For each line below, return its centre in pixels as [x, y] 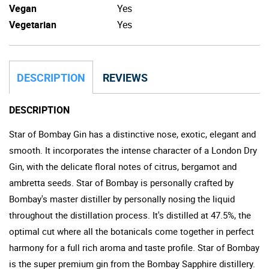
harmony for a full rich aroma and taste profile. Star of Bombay [134, 247]
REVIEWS [125, 77]
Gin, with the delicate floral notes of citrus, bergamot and [123, 166]
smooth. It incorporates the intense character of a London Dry [133, 150]
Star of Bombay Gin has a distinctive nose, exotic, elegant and [132, 134]
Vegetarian [33, 24]
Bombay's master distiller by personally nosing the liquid [122, 198]
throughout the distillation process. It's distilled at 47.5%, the [130, 215]
